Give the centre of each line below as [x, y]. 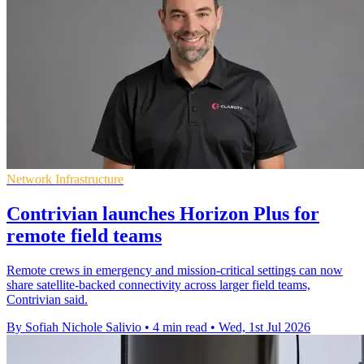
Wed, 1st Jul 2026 [264, 327]
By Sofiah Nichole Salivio [74, 327]
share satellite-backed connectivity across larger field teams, [158, 284]
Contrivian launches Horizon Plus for [163, 213]
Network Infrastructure [65, 179]
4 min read [180, 327]
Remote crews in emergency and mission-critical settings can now [175, 270]
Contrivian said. [47, 299]
